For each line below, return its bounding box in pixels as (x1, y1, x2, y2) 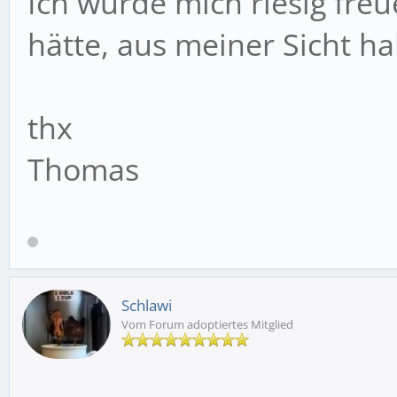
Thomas (27, 149, 139, 190)
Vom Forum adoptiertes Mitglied (121, 316, 293, 333)
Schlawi (121, 295, 172, 316)
